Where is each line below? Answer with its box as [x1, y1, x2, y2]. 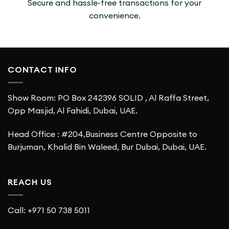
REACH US [8, 177, 52, 188]
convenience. [88, 10, 141, 21]
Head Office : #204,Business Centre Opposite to [8, 128, 197, 139]
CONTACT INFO [8, 64, 77, 75]
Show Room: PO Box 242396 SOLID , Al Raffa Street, [8, 92, 209, 103]
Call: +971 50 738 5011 [8, 204, 90, 215]
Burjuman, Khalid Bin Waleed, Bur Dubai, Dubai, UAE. [8, 141, 207, 152]
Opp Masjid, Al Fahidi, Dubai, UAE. [8, 105, 138, 116]
